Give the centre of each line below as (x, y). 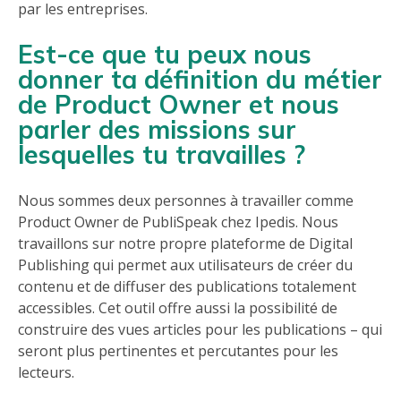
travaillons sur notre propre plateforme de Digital (185, 244)
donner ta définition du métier (200, 80)
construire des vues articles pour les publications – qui (200, 330)
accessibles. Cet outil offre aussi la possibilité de (178, 308)
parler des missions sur (157, 130)
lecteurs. (46, 373)
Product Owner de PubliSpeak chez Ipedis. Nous (178, 222)
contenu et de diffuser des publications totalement (187, 287)
